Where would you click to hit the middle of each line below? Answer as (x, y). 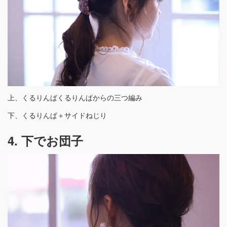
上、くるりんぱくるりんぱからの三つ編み (75, 98)
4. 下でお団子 (45, 140)
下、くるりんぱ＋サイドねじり (57, 115)
